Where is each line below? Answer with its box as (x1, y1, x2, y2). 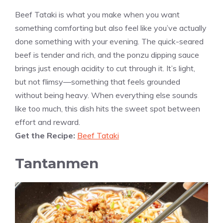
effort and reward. (15, 116, 80, 127)
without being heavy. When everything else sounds (15, 90, 198, 100)
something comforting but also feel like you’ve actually (15, 22, 207, 33)
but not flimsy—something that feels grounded (15, 76, 180, 87)
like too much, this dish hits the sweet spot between (15, 103, 200, 113)
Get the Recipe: (15, 130, 77, 140)
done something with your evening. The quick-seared (15, 36, 204, 46)
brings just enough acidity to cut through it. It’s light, (15, 63, 195, 73)
